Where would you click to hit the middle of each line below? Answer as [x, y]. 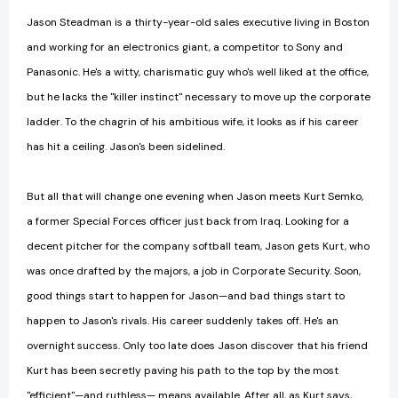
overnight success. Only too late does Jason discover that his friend [197, 346]
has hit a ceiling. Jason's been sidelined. [126, 147]
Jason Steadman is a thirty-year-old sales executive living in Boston [198, 23]
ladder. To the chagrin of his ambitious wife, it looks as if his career [193, 122]
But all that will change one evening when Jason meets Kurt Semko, [195, 197]
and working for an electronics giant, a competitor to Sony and [185, 48]
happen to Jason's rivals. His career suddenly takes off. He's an [183, 321]
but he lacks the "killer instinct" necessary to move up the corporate [199, 97]
